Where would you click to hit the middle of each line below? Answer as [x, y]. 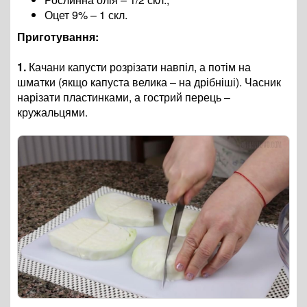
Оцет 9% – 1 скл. [86, 15]
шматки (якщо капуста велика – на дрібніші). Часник [149, 82]
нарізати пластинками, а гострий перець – [124, 97]
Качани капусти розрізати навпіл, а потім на [138, 67]
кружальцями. [54, 112]
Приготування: [58, 37]
